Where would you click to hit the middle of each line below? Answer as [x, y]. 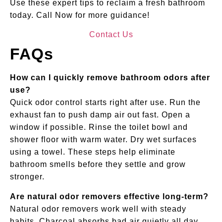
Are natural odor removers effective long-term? [109, 196]
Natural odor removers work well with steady [98, 209]
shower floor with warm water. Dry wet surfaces [103, 140]
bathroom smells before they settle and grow [98, 165]
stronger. [27, 177]
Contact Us [111, 35]
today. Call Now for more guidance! [80, 15]
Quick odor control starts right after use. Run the [105, 103]
